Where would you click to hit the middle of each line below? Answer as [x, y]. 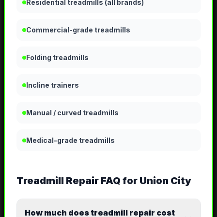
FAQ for [119, 181]
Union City [165, 181]
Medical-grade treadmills [70, 140]
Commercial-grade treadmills [78, 30]
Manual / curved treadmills [72, 113]
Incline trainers [52, 85]
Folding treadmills [57, 58]
